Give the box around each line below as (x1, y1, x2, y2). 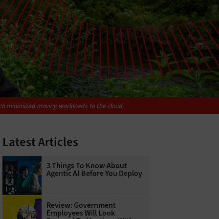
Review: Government (46, 200, 116, 211)
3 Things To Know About (46, 160, 127, 171)
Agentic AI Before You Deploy (46, 168, 142, 179)
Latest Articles (2, 134, 78, 151)
